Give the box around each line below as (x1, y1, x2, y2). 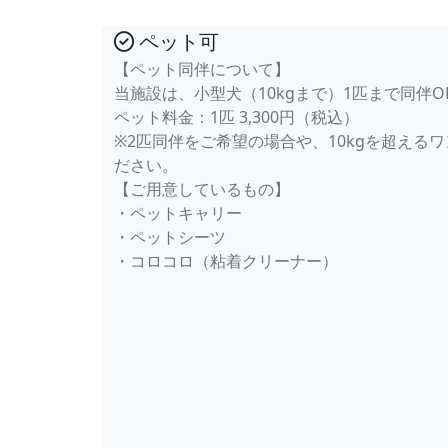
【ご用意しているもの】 (114, 178, 290, 200)
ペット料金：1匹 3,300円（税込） (114, 106, 359, 128)
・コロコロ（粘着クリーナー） (114, 250, 338, 272)
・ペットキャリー (114, 202, 242, 224)
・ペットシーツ (114, 226, 226, 248)
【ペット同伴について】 (114, 58, 290, 80)
